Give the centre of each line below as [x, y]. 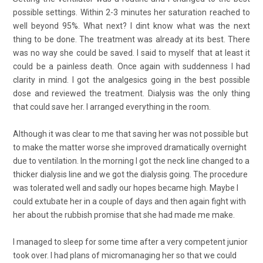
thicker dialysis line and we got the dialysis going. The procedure [130, 174]
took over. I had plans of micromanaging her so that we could [125, 256]
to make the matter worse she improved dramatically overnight [130, 147]
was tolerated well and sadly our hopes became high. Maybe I [126, 188]
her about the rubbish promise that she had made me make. [124, 215]
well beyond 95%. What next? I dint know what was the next [131, 26]
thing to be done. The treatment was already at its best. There [131, 39]
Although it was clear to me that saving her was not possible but [131, 134]
